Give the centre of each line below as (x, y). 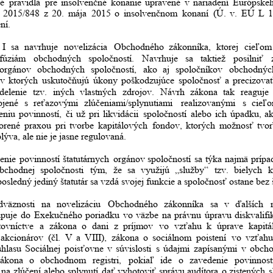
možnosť (236, 125)
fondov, (167, 125)
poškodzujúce (147, 80)
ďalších (249, 204)
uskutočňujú (65, 80)
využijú (155, 170)
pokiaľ (142, 260)
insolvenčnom (151, 13)
